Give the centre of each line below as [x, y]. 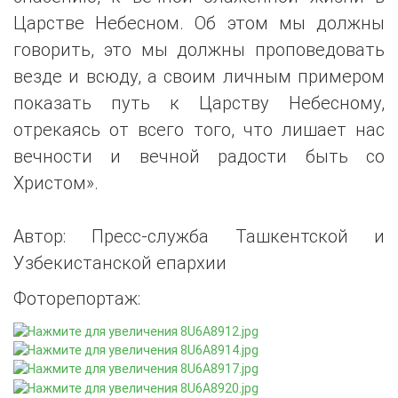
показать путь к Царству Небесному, [199, 103]
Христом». [56, 183]
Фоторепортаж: [77, 298]
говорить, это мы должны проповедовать [199, 50]
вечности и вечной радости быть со [199, 156]
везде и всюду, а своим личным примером [199, 76]
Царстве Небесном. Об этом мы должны [199, 23]
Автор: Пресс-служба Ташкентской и [199, 236]
